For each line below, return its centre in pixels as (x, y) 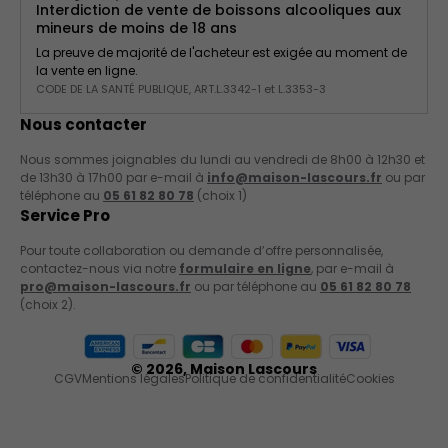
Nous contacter (83, 124)
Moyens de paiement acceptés (172, 341)
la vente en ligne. (87, 70)
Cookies (370, 378)
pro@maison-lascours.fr (105, 286)
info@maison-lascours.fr (294, 177)
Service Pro (65, 215)
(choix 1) (220, 195)
